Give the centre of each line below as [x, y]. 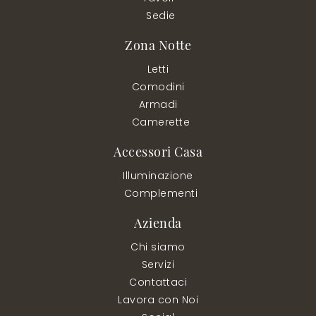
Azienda [158, 222]
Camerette [161, 122]
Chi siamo [158, 247]
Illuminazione [158, 175]
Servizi [158, 264]
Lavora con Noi [158, 299]
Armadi [158, 104]
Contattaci [158, 282]
